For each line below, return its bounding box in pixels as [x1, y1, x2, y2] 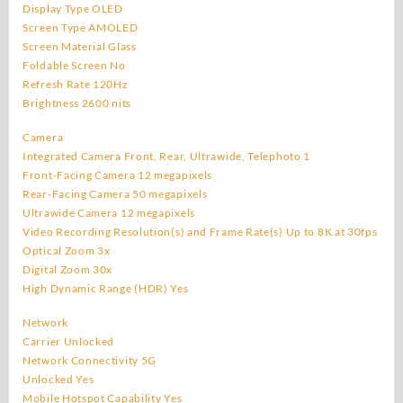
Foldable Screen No [22, 58, 126, 72]
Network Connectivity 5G [22, 353, 157, 367]
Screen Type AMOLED [22, 20, 139, 34]
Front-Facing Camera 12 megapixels [22, 167, 213, 182]
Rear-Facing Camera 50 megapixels [22, 186, 208, 201]
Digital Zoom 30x [22, 262, 113, 276]
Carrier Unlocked [22, 334, 115, 348]
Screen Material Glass [22, 39, 137, 53]
